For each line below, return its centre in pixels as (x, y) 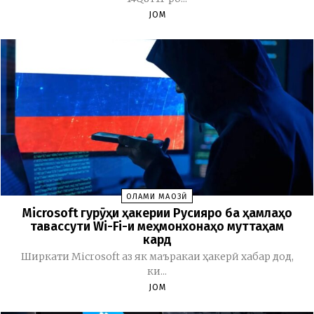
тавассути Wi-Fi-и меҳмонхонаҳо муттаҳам (157, 226)
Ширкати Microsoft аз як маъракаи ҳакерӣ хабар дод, (157, 256)
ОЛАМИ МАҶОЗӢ (157, 196)
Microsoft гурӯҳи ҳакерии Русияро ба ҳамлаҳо (157, 213)
